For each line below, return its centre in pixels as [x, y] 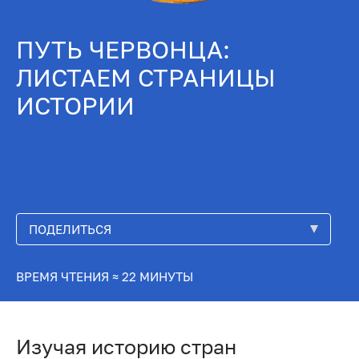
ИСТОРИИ [75, 106]
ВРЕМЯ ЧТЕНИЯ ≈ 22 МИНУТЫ [104, 276]
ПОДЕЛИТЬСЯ [70, 229]
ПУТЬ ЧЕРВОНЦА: [123, 50]
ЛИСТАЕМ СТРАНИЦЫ [145, 78]
